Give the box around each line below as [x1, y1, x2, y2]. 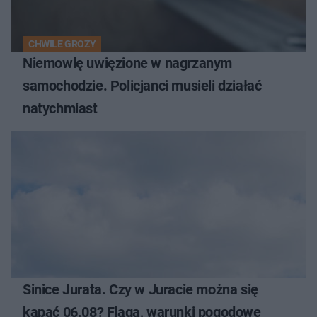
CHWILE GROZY [28, 38, 96, 50]
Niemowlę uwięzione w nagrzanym [23, 54, 232, 71]
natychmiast [23, 99, 98, 117]
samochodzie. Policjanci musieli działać [23, 76, 262, 94]
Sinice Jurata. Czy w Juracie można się [23, 280, 258, 298]
